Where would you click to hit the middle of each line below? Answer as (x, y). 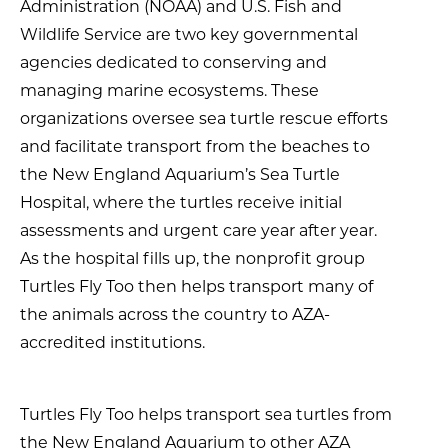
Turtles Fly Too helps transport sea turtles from (206, 415)
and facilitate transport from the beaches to (195, 147)
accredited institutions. (112, 343)
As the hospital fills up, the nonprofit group (192, 259)
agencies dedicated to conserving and (173, 63)
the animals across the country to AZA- (175, 315)
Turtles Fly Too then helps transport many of (196, 287)
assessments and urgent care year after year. (198, 231)
